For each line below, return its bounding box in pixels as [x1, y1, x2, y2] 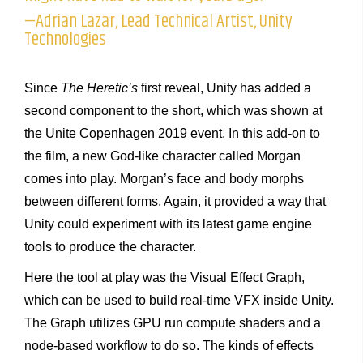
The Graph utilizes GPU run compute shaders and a [24, 315, 321, 330]
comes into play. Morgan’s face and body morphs [24, 171, 304, 186]
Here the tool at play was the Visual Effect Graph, [24, 270, 305, 284]
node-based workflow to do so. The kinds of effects [24, 338, 314, 352]
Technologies [24, 24, 106, 53]
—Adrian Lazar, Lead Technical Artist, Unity [24, 6, 293, 36]
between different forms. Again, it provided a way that [24, 194, 326, 208]
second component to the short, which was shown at [24, 103, 322, 117]
